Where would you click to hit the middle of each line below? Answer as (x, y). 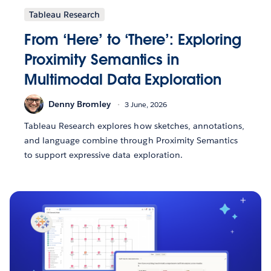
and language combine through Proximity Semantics (131, 141)
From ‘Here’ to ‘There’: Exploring (133, 40)
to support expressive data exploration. (103, 155)
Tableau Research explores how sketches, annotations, (134, 126)
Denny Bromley (80, 104)
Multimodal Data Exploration (123, 80)
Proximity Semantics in (102, 60)
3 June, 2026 (146, 104)
